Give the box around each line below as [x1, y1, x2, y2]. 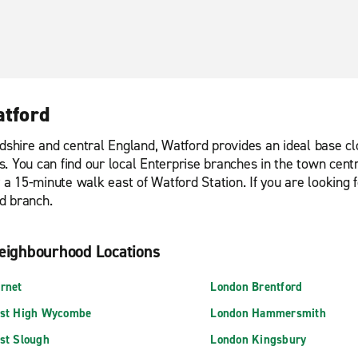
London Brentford [210, 279, 303, 295]
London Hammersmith [210, 305, 326, 321]
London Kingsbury [210, 332, 307, 348]
